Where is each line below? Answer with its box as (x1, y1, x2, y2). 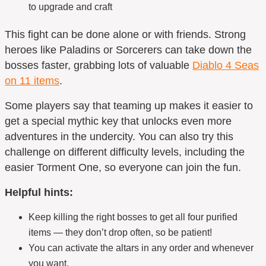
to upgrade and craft (28, 2, 112, 12)
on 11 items (5, 74, 59, 87)
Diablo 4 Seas (192, 59, 259, 71)
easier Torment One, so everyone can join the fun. (5, 161, 241, 173)
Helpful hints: (5, 186, 73, 198)
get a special (5, 115, 68, 127)
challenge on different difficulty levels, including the (5, 145, 245, 158)
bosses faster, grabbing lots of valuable (5, 59, 192, 71)
